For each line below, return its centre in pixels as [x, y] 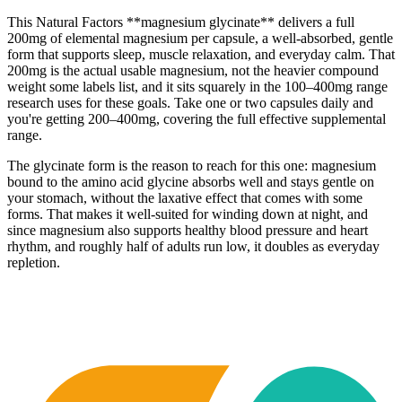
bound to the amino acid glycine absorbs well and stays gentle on [191, 182]
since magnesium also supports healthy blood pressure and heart [188, 230]
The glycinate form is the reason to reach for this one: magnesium [192, 166]
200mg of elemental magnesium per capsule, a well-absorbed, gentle [200, 38]
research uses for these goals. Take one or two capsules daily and [190, 103]
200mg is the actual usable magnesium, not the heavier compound [193, 70]
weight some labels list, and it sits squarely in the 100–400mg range [197, 87]
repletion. [34, 262]
